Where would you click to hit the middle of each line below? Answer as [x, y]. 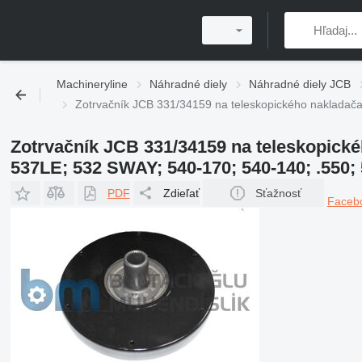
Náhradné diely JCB [300, 84]
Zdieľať [181, 193]
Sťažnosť [278, 193]
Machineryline [92, 84]
